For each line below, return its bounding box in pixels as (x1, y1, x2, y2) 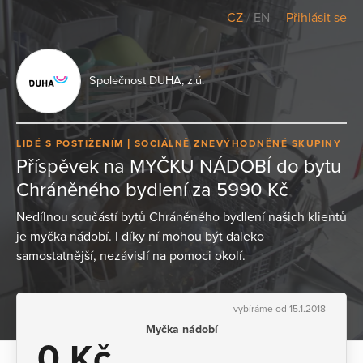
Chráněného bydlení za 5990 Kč (16, 177, 288, 202)
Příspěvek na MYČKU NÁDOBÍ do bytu (16, 154, 341, 178)
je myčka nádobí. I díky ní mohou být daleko (16, 228, 264, 245)
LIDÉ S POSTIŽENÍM (16, 138, 127, 150)
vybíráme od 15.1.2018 (233, 302, 326, 314)
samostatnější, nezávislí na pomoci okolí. (16, 247, 246, 264)
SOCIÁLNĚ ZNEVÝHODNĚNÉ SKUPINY (134, 138, 341, 150)
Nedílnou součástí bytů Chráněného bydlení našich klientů (16, 208, 347, 225)
